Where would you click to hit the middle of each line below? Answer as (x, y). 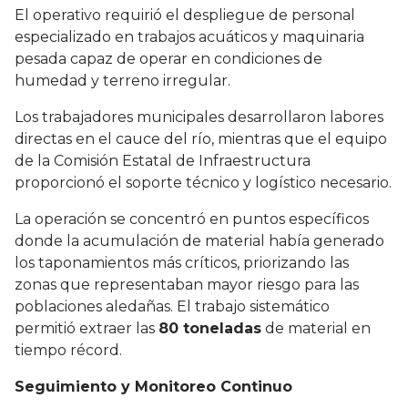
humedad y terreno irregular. (124, 81)
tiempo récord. (68, 351)
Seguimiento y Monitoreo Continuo (153, 387)
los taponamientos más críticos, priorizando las (182, 263)
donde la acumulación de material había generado (199, 241)
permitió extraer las (87, 329)
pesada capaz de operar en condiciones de (168, 59)
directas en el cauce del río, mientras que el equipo (201, 139)
